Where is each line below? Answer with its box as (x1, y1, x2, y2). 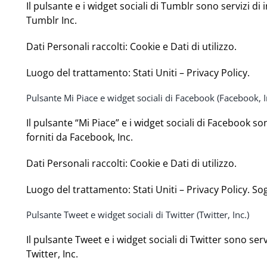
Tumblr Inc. (26, 14, 77, 27)
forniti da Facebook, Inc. (26, 131, 133, 144)
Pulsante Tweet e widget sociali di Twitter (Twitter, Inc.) (26, 209, 250, 221)
